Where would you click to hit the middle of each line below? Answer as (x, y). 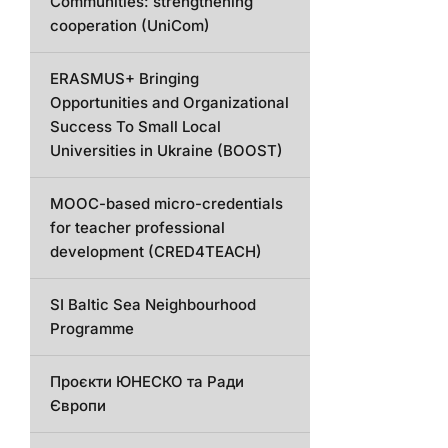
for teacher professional (137, 227)
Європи (78, 405)
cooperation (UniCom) (130, 25)
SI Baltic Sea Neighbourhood (153, 304)
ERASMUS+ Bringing (124, 78)
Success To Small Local (135, 126)
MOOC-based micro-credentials (166, 203)
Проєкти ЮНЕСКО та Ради (147, 381)
